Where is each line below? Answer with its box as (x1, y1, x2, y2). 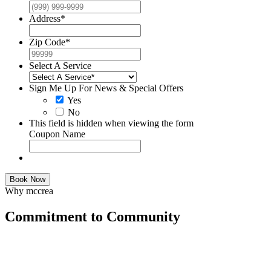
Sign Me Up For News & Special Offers (29, 82, 183, 93)
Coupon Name (29, 128, 85, 139)
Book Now (10, 174, 45, 184)
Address (29, 13, 60, 24)
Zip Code (29, 36, 65, 47)
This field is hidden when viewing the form (29, 117, 194, 128)
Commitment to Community (5, 208, 180, 224)
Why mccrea (5, 185, 53, 196)
